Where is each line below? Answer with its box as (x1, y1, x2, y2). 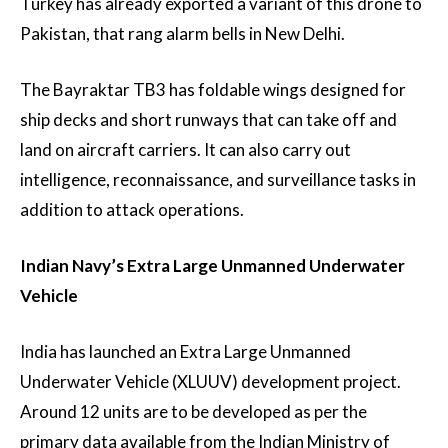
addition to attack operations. (20, 199, 244, 221)
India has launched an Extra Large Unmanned (20, 341, 351, 363)
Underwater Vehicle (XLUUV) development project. (20, 371, 401, 393)
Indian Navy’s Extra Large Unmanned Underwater (20, 255, 405, 277)
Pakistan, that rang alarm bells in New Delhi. (20, 23, 345, 45)
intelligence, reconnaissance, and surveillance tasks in (20, 169, 416, 191)
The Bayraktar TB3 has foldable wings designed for (20, 79, 406, 101)
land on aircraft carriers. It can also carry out (20, 139, 351, 161)
